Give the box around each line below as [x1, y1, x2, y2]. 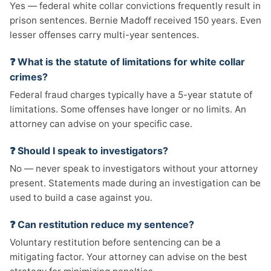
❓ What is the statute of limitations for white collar [10, 56, 245, 68]
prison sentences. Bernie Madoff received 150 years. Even [10, 15, 261, 26]
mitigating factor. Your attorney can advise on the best [10, 251, 247, 263]
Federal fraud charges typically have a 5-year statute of [10, 89, 252, 100]
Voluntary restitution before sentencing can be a [10, 237, 221, 248]
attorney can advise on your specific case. [10, 118, 192, 129]
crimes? [10, 71, 48, 83]
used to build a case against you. [10, 192, 152, 203]
